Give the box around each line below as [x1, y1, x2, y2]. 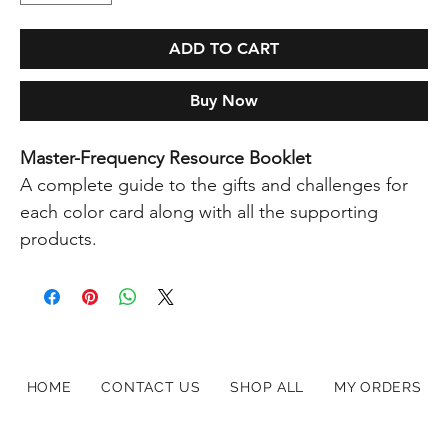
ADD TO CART [169, 38, 279, 58]
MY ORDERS [334, 379, 422, 396]
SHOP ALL [230, 379, 305, 396]
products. [20, 227, 98, 250]
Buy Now [190, 90, 258, 110]
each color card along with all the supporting [20, 200, 379, 223]
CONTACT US [101, 379, 201, 396]
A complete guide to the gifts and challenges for [20, 173, 409, 196]
